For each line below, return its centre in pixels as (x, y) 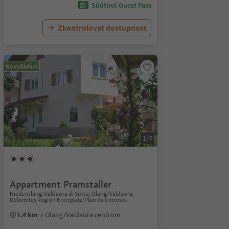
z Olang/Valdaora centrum (80, 215)
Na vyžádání (21, 66)
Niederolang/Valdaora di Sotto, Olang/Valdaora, (72, 193)
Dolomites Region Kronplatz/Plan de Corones (68, 200)
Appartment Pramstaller (60, 184)
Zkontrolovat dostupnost (102, 28)
